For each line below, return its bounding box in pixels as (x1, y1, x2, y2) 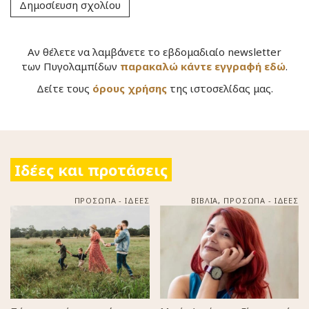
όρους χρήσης (92, 81, 167, 95)
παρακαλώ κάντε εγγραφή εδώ (120, 59, 286, 74)
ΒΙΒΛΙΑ (191, 195, 219, 206)
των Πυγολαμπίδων (21, 59, 120, 74)
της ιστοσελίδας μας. (166, 81, 273, 95)
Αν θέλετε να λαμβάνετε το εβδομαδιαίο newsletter (28, 45, 281, 59)
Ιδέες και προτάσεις (14, 159, 168, 181)
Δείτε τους (36, 81, 92, 95)
